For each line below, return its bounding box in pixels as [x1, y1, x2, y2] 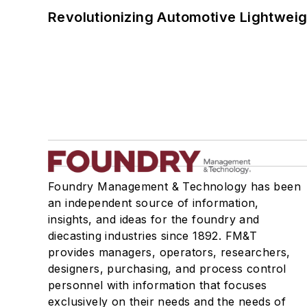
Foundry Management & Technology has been [48, 180, 301, 194]
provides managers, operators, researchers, [48, 245, 291, 260]
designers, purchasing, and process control [48, 262, 286, 276]
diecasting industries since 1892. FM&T [48, 229, 258, 243]
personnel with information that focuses [48, 278, 267, 293]
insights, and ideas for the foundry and [48, 212, 260, 227]
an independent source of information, [48, 196, 259, 210]
